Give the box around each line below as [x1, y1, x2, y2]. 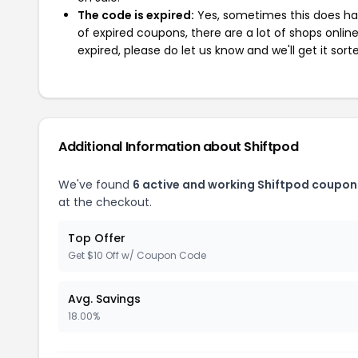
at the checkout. [58, 194, 152, 210]
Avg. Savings [68, 291, 141, 307]
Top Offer [68, 230, 125, 246]
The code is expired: [78, 7, 194, 23]
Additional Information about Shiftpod [58, 137, 299, 156]
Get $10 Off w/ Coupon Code [68, 249, 206, 262]
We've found [58, 177, 133, 193]
